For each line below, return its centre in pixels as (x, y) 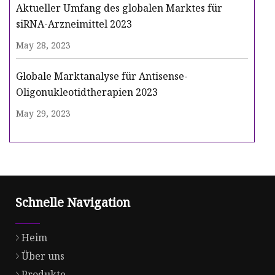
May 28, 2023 (43, 45)
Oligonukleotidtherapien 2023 (87, 92)
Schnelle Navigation (73, 203)
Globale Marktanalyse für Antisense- (102, 76)
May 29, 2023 (43, 114)
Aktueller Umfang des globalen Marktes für (119, 8)
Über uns (43, 256)
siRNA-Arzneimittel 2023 (74, 24)
